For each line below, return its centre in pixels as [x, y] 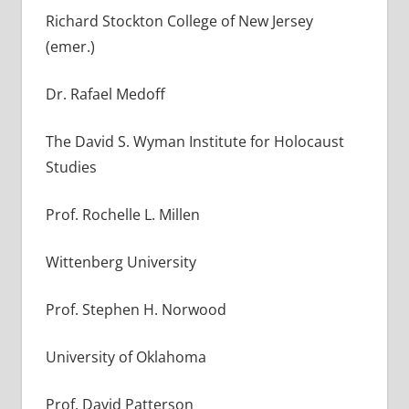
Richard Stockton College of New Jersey [179, 21]
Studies [71, 167]
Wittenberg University [121, 262]
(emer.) [70, 46]
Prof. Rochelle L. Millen [122, 214]
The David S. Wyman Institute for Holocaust [194, 141]
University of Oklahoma [126, 357]
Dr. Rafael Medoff [105, 94]
